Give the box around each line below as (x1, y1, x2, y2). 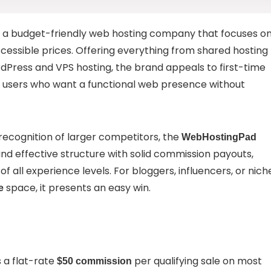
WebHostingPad (181, 131, 256, 142)
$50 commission (57, 255, 132, 266)
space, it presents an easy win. (4, 180, 151, 195)
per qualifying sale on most (132, 253, 262, 268)
